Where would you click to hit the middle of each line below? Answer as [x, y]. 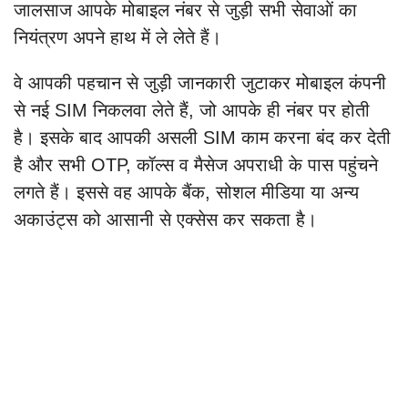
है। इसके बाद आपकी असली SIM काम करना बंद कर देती [202, 138]
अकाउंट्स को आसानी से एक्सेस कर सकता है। [165, 220]
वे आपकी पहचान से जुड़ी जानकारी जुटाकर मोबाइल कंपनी [200, 83]
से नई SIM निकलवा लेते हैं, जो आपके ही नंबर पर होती [192, 111]
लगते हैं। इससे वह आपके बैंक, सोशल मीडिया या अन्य [186, 193]
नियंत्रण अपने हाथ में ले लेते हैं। [117, 38]
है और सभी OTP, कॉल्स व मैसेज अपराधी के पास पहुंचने [196, 165]
